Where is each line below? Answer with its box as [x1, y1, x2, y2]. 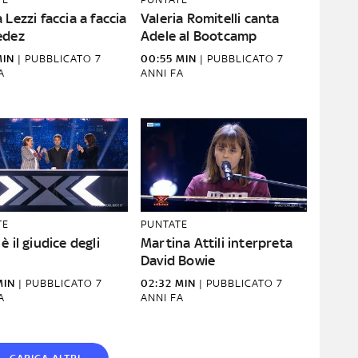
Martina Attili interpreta [141, 235, 292, 251]
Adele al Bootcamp [141, 28, 257, 44]
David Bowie [141, 253, 216, 268]
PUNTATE [141, 218, 188, 230]
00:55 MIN [141, 53, 197, 65]
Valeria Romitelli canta [141, 10, 280, 26]
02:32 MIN [141, 277, 196, 289]
